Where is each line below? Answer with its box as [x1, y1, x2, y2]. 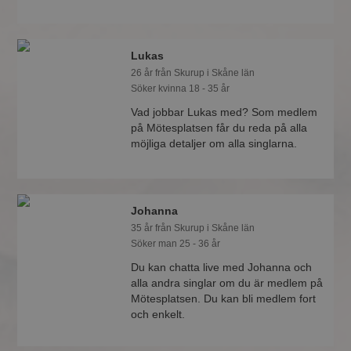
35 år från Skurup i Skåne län [131, 223, 255, 233]
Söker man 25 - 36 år [131, 238, 221, 249]
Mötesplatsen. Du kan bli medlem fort [131, 292, 317, 305]
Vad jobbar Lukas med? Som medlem [131, 106, 318, 118]
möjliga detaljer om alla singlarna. [131, 137, 298, 150]
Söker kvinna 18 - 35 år [131, 83, 230, 94]
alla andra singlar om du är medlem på [131, 277, 324, 289]
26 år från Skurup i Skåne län [131, 67, 255, 78]
